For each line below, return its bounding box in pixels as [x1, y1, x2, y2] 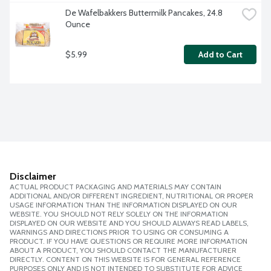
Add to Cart [198, 49, 243, 60]
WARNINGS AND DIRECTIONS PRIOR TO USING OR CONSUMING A [10, 227, 229, 237]
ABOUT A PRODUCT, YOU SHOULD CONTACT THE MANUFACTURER [10, 246, 237, 255]
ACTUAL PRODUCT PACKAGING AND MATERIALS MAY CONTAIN [10, 182, 221, 192]
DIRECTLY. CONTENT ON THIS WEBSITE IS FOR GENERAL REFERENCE [10, 255, 241, 264]
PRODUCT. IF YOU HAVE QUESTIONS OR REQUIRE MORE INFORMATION [10, 237, 247, 246]
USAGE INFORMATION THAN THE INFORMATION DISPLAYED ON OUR [10, 200, 237, 210]
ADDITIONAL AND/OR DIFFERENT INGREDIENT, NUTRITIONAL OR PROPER [10, 191, 253, 201]
